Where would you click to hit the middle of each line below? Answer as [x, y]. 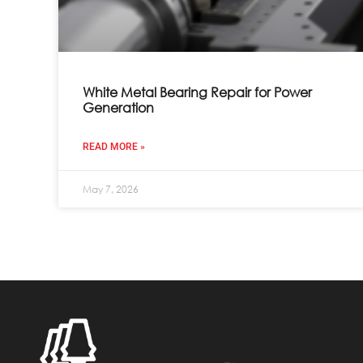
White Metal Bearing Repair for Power [197, 92]
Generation [118, 107]
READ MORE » [114, 146]
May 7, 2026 [111, 189]
